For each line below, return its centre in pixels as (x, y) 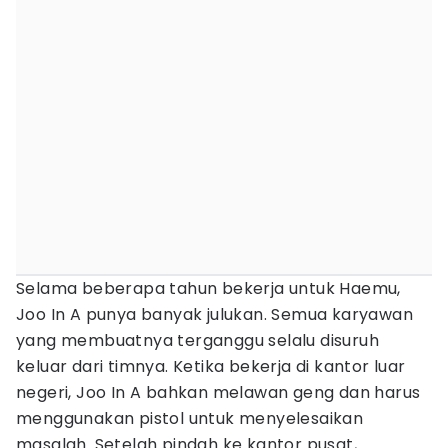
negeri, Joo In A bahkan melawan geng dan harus (218, 392)
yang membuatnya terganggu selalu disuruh (197, 340)
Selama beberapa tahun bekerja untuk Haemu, (208, 288)
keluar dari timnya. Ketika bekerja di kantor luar (211, 366)
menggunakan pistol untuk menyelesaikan (190, 418)
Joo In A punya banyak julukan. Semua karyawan (214, 314)
